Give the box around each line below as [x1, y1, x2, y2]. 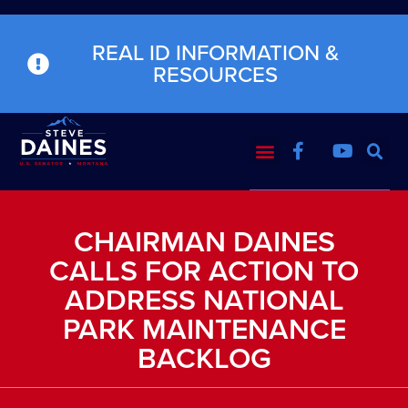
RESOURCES [152, 58, 278, 91]
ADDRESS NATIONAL [64, 277, 344, 321]
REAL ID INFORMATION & [91, 36, 339, 69]
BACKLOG [137, 335, 271, 380]
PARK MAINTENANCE [62, 306, 346, 351]
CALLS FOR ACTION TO [49, 248, 359, 292]
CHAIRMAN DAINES [73, 219, 335, 263]
